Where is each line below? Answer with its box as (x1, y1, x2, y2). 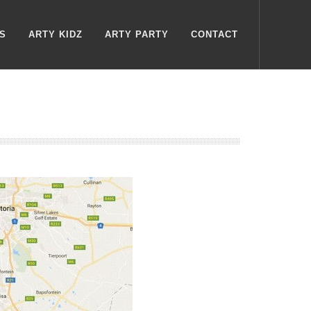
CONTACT (191, 29, 238, 40)
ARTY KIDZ (28, 29, 83, 40)
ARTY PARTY (105, 29, 169, 40)
